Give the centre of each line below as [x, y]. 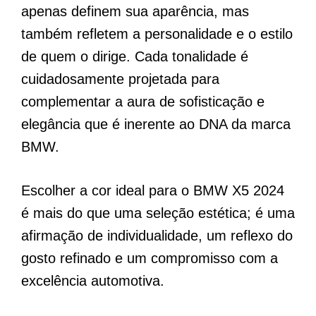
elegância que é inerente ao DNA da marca [156, 124]
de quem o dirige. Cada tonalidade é [135, 56]
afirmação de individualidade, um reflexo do [157, 235]
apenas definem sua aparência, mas [135, 11]
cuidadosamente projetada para [120, 79]
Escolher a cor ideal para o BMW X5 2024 [153, 190]
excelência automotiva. [93, 280]
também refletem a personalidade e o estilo [157, 34]
